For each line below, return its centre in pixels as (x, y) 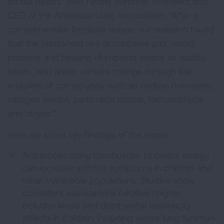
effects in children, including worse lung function (118, 217)
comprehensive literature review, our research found (111, 29)
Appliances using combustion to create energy (116, 155)
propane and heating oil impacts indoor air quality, (107, 57)
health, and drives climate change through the (99, 71)
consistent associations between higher (102, 192)
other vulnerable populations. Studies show (108, 180)
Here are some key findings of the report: (89, 134)
